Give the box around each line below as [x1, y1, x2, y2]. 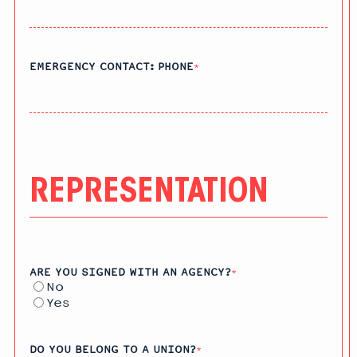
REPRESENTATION [29, 177, 269, 210]
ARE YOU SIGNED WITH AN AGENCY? [29, 265, 231, 279]
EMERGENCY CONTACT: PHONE [29, 60, 194, 73]
